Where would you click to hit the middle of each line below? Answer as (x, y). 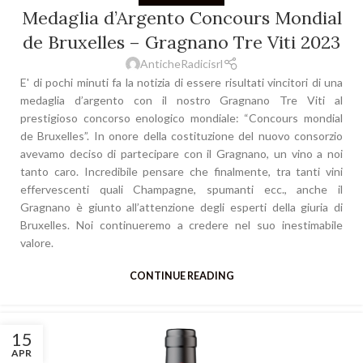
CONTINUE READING (181, 276)
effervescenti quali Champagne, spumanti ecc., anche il (181, 190)
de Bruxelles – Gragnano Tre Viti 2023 (181, 43)
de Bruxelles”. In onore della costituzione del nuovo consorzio (181, 136)
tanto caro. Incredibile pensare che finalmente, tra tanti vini (181, 172)
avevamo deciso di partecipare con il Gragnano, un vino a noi (181, 154)
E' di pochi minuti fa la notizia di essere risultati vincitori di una (181, 83)
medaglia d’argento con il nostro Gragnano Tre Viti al (181, 100)
